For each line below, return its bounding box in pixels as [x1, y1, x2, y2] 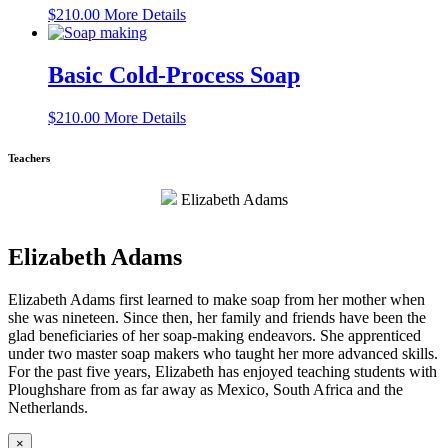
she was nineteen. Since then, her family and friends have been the [8, 308, 426, 326]
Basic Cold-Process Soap [48, 62, 300, 89]
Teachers [8, 152, 50, 165]
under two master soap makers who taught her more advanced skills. [8, 344, 438, 362]
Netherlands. [8, 398, 88, 416]
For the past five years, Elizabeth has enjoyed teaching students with [8, 362, 437, 380]
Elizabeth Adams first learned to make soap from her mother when [8, 290, 425, 308]
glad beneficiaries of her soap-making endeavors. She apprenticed [8, 326, 421, 344]
